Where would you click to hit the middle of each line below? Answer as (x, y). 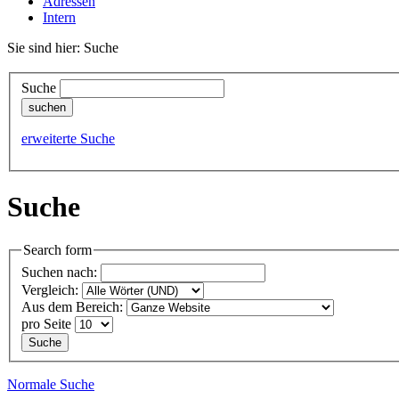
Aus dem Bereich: (72, 307)
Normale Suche (51, 385)
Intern (59, 17)
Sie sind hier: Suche (63, 48)
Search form (57, 250)
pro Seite (46, 324)
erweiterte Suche (68, 138)
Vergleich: (50, 290)
